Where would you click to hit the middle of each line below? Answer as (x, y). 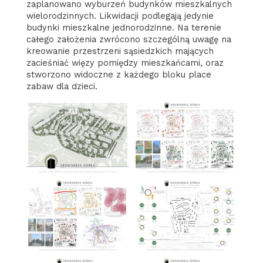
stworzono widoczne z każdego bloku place (119, 74)
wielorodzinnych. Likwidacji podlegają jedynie (120, 16)
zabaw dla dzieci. (62, 86)
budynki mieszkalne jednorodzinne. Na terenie (124, 27)
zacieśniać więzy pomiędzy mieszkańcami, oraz (125, 63)
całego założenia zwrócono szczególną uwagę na (129, 39)
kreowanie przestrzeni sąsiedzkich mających (120, 51)
